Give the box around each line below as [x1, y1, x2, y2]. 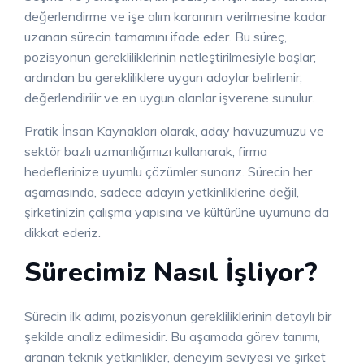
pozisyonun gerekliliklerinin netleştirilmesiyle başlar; [24, 49, 316, 66]
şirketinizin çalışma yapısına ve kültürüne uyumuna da [24, 204, 329, 221]
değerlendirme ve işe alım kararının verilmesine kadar [24, 8, 327, 25]
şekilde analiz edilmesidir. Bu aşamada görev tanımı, [24, 328, 320, 345]
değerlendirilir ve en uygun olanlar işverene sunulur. [24, 89, 314, 106]
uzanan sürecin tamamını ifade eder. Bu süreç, [24, 28, 287, 45]
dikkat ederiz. [24, 224, 101, 241]
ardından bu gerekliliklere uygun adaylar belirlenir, [24, 69, 302, 86]
